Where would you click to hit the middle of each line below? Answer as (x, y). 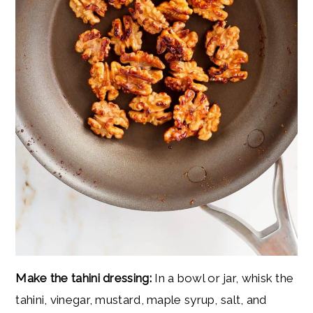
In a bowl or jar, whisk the (224, 278)
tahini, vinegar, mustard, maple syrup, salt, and (141, 300)
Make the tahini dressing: (85, 278)
